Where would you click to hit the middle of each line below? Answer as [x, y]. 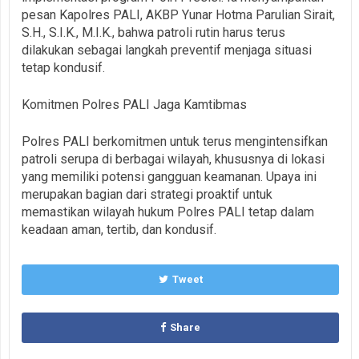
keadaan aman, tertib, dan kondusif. [119, 229]
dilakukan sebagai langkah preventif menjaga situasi [167, 50]
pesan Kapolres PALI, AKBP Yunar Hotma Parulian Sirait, [178, 14]
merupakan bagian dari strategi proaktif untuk [147, 194]
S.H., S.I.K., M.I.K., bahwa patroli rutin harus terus [153, 32]
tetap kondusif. [63, 67]
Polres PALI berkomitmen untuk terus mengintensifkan [175, 141]
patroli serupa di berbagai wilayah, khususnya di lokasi [173, 159]
